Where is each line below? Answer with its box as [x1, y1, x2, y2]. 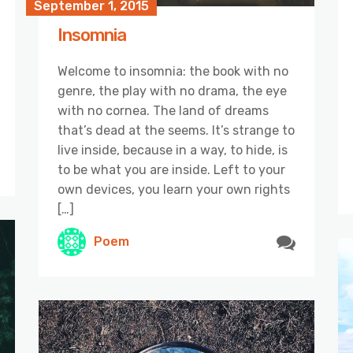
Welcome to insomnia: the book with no [58, 63, 288, 79]
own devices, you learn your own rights [58, 181, 290, 197]
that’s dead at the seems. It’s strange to [58, 122, 295, 138]
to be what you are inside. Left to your [58, 162, 285, 177]
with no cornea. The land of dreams [58, 102, 269, 118]
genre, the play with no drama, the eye [58, 83, 287, 98]
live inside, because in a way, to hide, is [58, 142, 288, 158]
